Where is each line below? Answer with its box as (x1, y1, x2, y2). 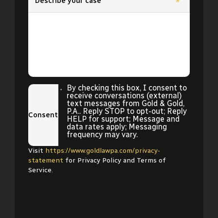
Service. (28, 166, 53, 174)
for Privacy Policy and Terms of (63, 156, 166, 164)
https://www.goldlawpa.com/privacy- (45, 146, 160, 155)
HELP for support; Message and (66, 114, 180, 124)
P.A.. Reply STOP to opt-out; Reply (66, 107, 187, 116)
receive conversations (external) (66, 91, 182, 100)
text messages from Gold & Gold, (66, 99, 184, 108)
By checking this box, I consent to (66, 83, 187, 92)
